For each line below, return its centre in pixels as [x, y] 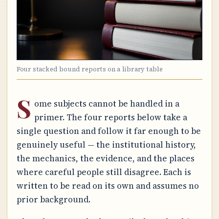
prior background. [53, 199]
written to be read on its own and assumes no [108, 186]
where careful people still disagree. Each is [104, 172]
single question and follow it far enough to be [109, 131]
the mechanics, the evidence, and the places [105, 158]
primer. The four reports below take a [110, 117]
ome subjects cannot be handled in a [107, 103]
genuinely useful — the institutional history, [106, 144]
